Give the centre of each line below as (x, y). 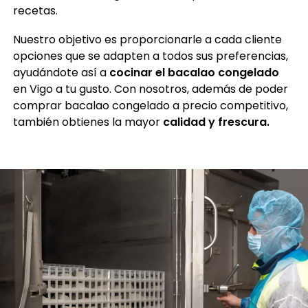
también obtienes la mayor (88, 122)
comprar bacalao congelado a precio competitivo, (150, 105)
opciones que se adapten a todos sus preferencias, (150, 56)
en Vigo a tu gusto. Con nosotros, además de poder (150, 89)
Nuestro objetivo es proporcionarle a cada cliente (147, 39)
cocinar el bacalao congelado (194, 72)
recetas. (35, 10)
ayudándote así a (61, 72)
